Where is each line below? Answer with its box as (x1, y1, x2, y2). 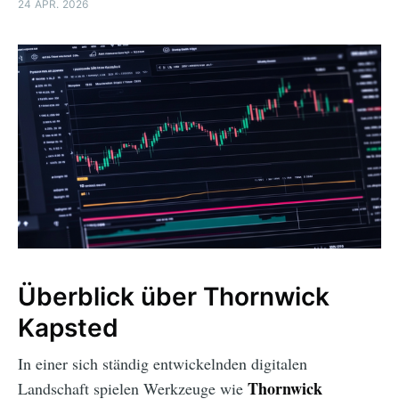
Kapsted (18, 313, 118, 344)
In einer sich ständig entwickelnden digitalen (18, 353, 307, 375)
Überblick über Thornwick (18, 281, 330, 313)
